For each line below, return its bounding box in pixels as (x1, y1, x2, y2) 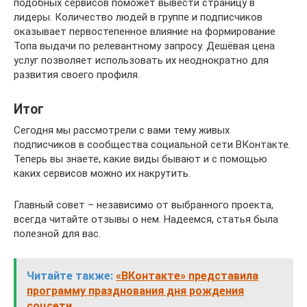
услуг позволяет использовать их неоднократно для (14, 54, 269, 66)
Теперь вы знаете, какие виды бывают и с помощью (14, 153, 267, 165)
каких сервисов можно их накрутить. (14, 167, 191, 180)
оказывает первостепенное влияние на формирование (14, 25, 275, 38)
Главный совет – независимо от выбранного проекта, (14, 199, 273, 211)
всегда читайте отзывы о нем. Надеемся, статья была (14, 213, 278, 225)
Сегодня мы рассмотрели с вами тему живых (14, 124, 230, 136)
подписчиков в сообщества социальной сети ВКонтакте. (14, 138, 291, 151)
